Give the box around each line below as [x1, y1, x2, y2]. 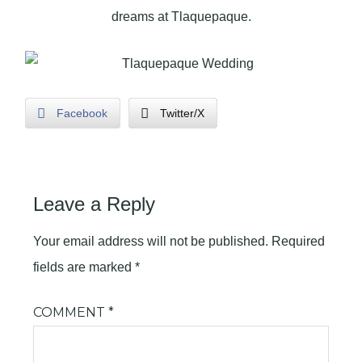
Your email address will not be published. [33, 234, 269, 248]
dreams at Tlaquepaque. [111, 10, 251, 23]
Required [271, 234, 326, 248]
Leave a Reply [33, 193, 156, 215]
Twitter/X [160, 107, 205, 120]
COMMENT [33, 305, 109, 320]
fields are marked [33, 260, 136, 274]
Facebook [57, 107, 108, 120]
